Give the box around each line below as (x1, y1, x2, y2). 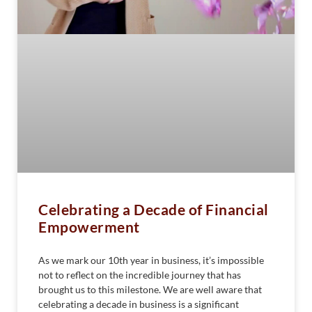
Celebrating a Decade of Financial (38, 200, 269, 218)
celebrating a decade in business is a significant (38, 297, 239, 310)
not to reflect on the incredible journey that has (38, 268, 241, 281)
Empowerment (38, 217, 140, 235)
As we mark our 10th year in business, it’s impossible (38, 253, 264, 266)
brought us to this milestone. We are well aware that (38, 283, 262, 295)
